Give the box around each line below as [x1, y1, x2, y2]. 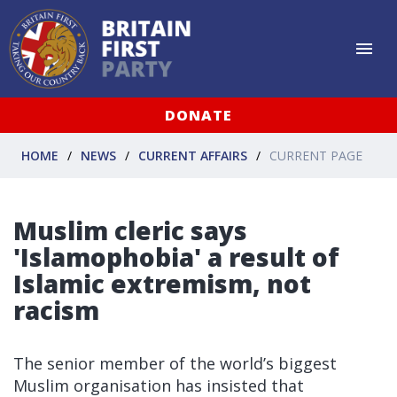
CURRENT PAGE [269, 146, 362, 164]
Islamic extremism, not [13, 267, 311, 300]
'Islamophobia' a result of [13, 240, 339, 274]
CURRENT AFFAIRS [138, 146, 247, 164]
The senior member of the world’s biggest [13, 353, 337, 374]
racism [13, 293, 99, 327]
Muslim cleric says [13, 214, 247, 247]
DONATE [165, 105, 232, 125]
